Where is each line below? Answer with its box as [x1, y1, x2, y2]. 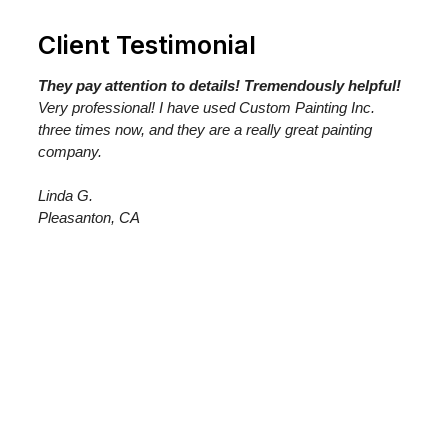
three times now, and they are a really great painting [38, 120, 372, 138]
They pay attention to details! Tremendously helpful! [38, 76, 401, 94]
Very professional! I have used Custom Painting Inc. [38, 98, 375, 116]
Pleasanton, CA [38, 208, 140, 226]
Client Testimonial [38, 29, 256, 60]
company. [38, 142, 102, 160]
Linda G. [38, 186, 93, 204]
